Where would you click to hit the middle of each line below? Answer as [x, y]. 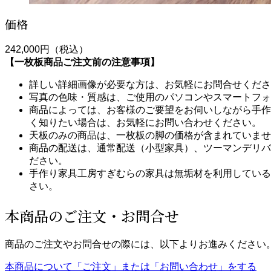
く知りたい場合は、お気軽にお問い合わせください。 [145, 122]
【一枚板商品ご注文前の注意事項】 [82, 62]
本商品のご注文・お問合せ [92, 215]
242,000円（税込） [47, 49]
